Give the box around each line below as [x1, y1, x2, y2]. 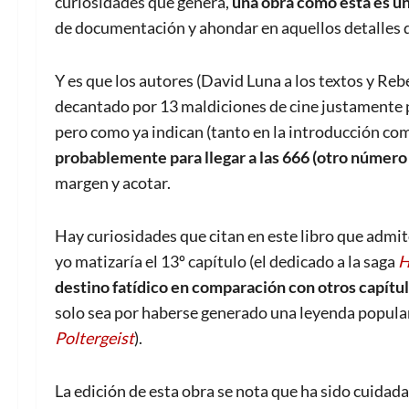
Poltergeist [55, 328, 134, 349]
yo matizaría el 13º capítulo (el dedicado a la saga [55, 251, 398, 272]
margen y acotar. [55, 173, 171, 194]
